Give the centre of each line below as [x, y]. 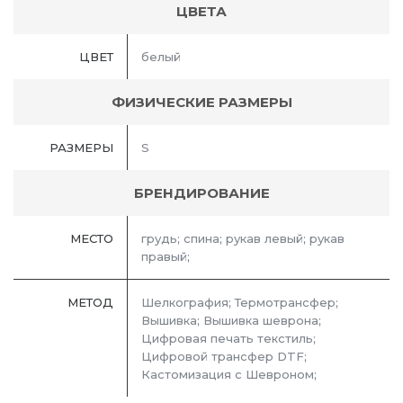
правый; [166, 257]
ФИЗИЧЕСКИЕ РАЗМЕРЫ [201, 103]
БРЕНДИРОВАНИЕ [201, 193]
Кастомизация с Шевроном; [229, 375]
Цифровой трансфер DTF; [224, 357]
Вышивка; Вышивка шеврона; [231, 321]
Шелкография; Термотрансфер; [240, 303]
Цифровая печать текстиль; [228, 339]
